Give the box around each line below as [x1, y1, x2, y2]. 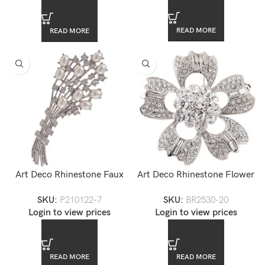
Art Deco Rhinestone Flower [137, 169, 254, 180]
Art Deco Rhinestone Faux [15, 169, 124, 180]
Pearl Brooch [43, 182, 96, 193]
